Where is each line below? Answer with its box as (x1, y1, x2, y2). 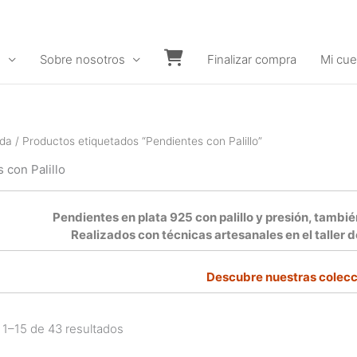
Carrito (163, 74, 200, 90)
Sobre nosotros (40, 52, 125, 67)
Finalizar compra (207, 52, 296, 67)
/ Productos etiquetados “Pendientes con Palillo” (12, 135, 262, 147)
